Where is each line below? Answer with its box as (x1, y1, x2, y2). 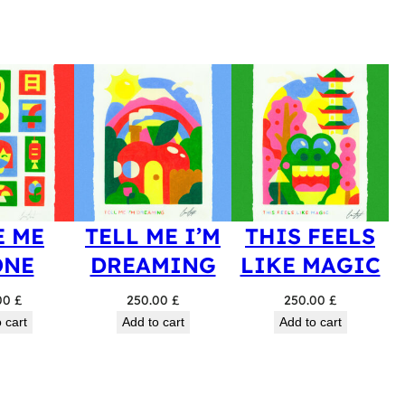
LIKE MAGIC (240, 251, 381, 278)
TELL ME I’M (85, 222, 221, 250)
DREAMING (89, 251, 216, 278)
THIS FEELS (245, 222, 375, 250)
